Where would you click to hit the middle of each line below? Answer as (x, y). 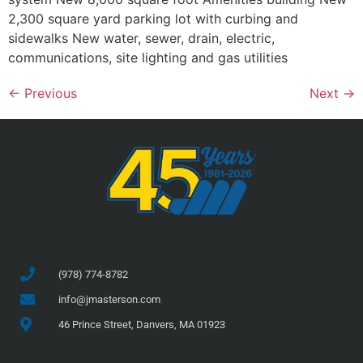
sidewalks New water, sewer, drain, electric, (141, 38)
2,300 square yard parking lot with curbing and (153, 19)
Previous (49, 94)
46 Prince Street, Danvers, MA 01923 (141, 324)
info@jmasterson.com (109, 299)
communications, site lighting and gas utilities (148, 58)
